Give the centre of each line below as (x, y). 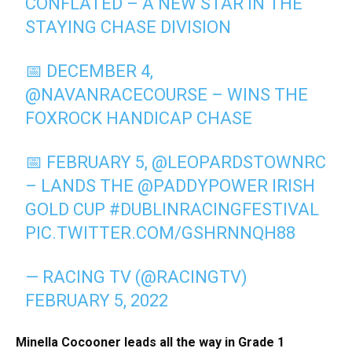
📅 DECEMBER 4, (90, 71)
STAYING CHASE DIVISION (128, 27)
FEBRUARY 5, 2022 (97, 300)
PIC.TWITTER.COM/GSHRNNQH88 (161, 233)
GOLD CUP (68, 209)
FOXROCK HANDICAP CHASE (139, 118)
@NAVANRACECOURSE (117, 94)
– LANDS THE (82, 185)
